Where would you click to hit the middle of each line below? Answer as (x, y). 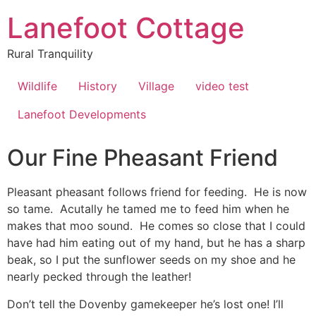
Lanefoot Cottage (126, 28)
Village (156, 86)
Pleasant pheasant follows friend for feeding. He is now (157, 192)
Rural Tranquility (50, 54)
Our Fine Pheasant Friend (142, 158)
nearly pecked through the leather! (99, 277)
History (98, 86)
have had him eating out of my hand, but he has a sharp (156, 243)
